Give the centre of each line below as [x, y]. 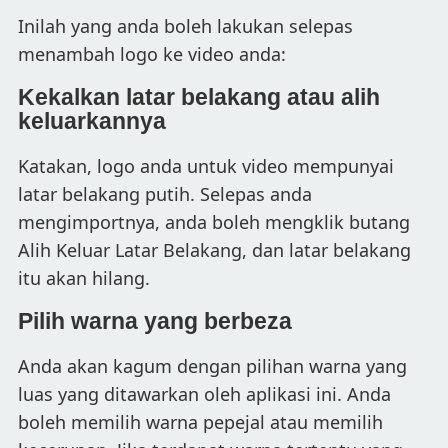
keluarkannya [92, 121]
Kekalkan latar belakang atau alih [199, 97]
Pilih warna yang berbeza [155, 321]
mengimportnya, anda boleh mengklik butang [214, 221]
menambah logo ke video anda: [152, 53]
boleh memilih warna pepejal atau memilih [200, 421]
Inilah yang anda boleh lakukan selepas [185, 25]
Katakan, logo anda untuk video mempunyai [206, 165]
